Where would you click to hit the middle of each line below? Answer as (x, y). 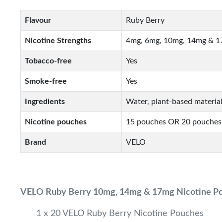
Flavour (38, 20)
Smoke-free (46, 81)
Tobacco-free (49, 61)
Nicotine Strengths (58, 41)
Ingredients (45, 102)
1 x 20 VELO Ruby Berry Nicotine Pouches (120, 214)
